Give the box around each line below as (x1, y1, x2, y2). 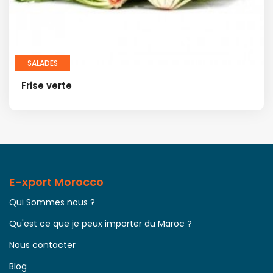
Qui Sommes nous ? (9, 196, 95, 209)
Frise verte (21, 79, 72, 93)
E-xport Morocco (9, 174, 104, 190)
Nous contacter (9, 239, 76, 252)
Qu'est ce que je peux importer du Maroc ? (9, 218, 192, 230)
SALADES (27, 58, 58, 69)
